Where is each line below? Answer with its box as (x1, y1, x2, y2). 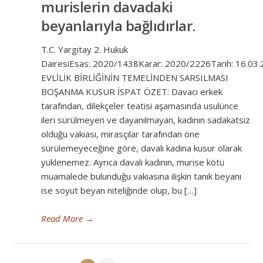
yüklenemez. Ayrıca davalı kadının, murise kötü (41, 156, 224, 168)
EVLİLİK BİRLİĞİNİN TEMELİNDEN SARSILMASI (41, 72, 228, 83)
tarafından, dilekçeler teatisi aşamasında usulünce (41, 100, 238, 112)
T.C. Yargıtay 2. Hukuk (41, 43, 128, 55)
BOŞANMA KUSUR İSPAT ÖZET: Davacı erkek (41, 86, 222, 97)
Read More (41, 213, 83, 224)
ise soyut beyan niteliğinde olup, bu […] (41, 184, 197, 196)
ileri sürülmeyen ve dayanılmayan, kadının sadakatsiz (41, 114, 250, 126)
